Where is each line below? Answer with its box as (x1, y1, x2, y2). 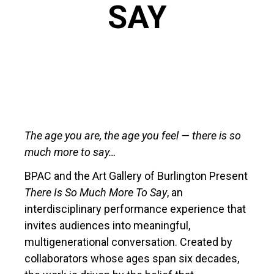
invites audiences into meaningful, (24, 218, 190, 232)
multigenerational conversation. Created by (24, 235, 232, 248)
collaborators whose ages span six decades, (24, 251, 239, 265)
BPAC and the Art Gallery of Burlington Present (24, 169, 248, 182)
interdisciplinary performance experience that (24, 202, 246, 215)
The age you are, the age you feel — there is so (24, 128, 241, 142)
